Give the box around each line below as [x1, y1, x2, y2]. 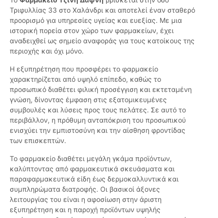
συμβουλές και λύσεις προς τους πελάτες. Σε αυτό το [10, 106, 186, 114]
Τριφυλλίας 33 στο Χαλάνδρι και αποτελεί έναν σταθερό [10, 6, 195, 15]
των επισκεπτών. [10, 136, 66, 145]
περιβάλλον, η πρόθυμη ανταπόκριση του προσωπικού [10, 116, 186, 125]
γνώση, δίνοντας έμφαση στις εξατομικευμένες [10, 95, 167, 104]
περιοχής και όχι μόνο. [10, 47, 84, 55]
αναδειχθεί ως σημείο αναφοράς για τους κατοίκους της [10, 36, 195, 45]
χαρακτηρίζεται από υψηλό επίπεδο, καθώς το [10, 75, 161, 84]
